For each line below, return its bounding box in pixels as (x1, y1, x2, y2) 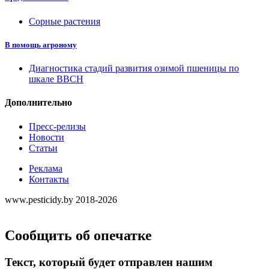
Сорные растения (29, 16, 100, 26)
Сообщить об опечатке (5, 228, 152, 244)
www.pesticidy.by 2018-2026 (5, 194, 117, 205)
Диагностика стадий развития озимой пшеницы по (29, 62, 239, 73)
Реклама (29, 163, 62, 174)
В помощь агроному (5, 40, 77, 49)
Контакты (29, 174, 69, 184)
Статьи (29, 142, 58, 153)
